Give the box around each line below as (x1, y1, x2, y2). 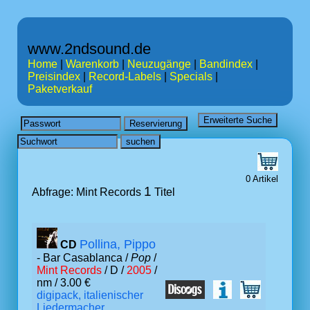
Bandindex (199, 58, 253, 70)
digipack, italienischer (37, 289, 143, 301)
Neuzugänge (127, 58, 191, 70)
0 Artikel (246, 174, 278, 184)
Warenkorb (66, 58, 119, 70)
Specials (170, 71, 212, 82)
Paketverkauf (28, 83, 92, 95)
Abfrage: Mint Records (32, 186, 144, 198)
